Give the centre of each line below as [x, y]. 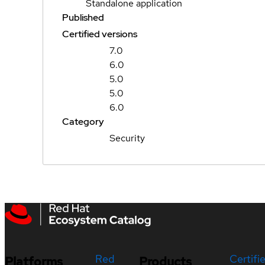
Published [83, 17]
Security [127, 138]
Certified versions [100, 34]
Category [83, 122]
